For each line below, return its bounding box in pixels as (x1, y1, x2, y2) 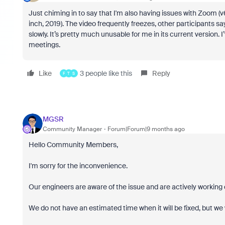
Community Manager (42, 125, 102, 133)
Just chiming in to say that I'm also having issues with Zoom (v (28, 9, 223, 18)
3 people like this (79, 69, 132, 78)
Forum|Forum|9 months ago (107, 125, 185, 133)
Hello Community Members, (28, 140, 118, 149)
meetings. (28, 40, 60, 49)
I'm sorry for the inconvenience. (28, 161, 128, 170)
